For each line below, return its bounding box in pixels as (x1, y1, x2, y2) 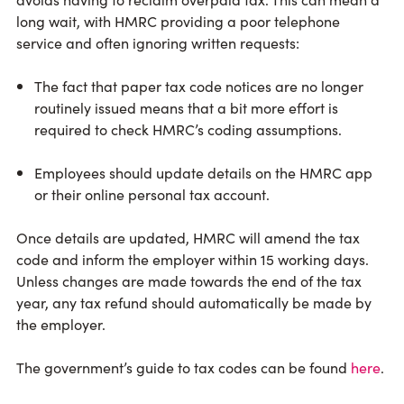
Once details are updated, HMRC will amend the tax (16, 227, 360, 248)
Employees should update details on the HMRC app (34, 162, 372, 183)
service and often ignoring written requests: (16, 32, 299, 53)
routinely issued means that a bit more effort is (34, 97, 338, 118)
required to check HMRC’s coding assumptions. (34, 119, 342, 140)
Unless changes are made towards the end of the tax (16, 271, 362, 291)
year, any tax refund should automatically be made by (16, 292, 372, 313)
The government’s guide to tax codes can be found (16, 357, 351, 378)
